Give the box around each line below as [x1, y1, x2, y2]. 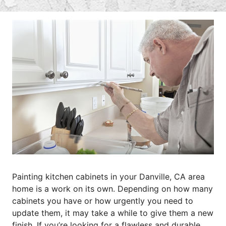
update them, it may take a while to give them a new [12, 207, 213, 218]
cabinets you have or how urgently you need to [12, 195, 193, 206]
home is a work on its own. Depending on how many [12, 183, 213, 194]
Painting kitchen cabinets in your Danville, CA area [12, 171, 205, 182]
